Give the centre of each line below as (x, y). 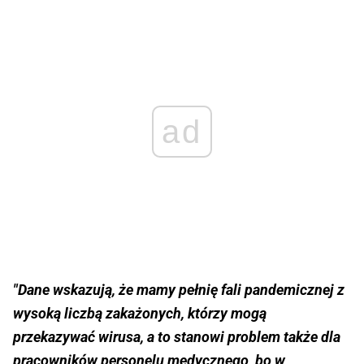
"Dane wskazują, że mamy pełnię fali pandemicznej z (179, 290)
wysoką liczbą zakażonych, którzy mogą (140, 314)
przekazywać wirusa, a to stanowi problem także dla (177, 337)
